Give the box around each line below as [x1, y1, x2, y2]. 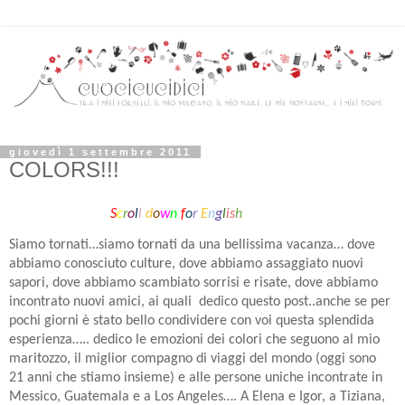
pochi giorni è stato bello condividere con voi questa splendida [9, 314, 374, 329]
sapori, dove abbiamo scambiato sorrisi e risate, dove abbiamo [9, 276, 378, 291]
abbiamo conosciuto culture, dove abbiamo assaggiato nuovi [9, 257, 363, 272]
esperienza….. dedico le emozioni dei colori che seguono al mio [9, 333, 380, 348]
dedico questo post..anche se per [199, 295, 391, 310]
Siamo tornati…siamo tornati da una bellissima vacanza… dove [9, 238, 375, 253]
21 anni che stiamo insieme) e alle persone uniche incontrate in [9, 371, 382, 386]
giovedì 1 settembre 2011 [9, 146, 192, 157]
